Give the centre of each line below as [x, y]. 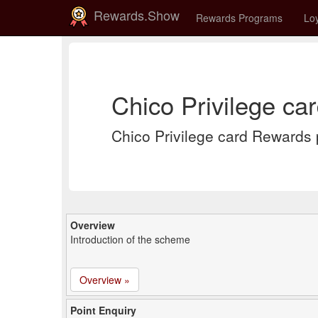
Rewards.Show [135, 15]
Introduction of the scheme [130, 239]
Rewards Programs [239, 18]
